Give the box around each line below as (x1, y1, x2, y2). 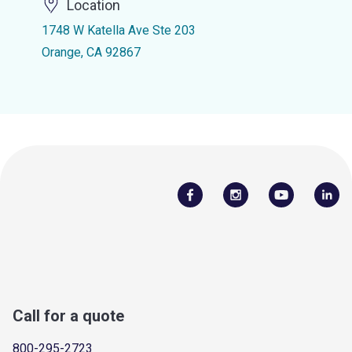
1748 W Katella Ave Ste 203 (41, 23, 196, 38)
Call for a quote (13, 306, 124, 325)
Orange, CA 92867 (41, 45, 141, 60)
